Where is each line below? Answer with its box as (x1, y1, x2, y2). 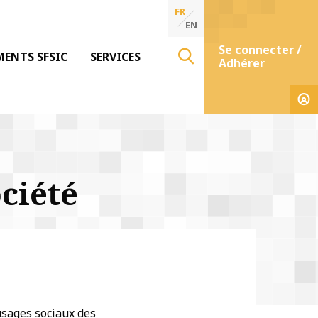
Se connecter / (219, 42, 302, 57)
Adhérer (219, 55, 265, 71)
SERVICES (90, 49, 141, 65)
